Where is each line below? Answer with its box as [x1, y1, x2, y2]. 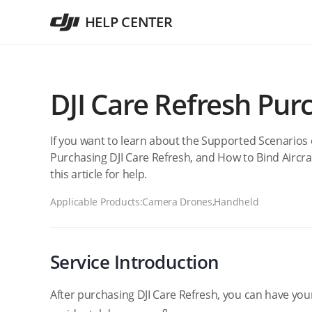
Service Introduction [50, 249, 219, 274]
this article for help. [50, 166, 147, 182]
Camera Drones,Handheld [142, 195, 259, 208]
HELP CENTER [84, 13, 173, 31]
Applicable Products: [50, 195, 143, 208]
